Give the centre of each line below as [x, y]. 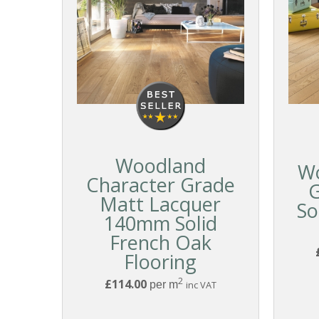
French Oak [160, 243]
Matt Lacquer [161, 204]
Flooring [161, 262]
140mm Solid [160, 224]
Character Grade [160, 185]
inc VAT [201, 285]
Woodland [160, 166]
